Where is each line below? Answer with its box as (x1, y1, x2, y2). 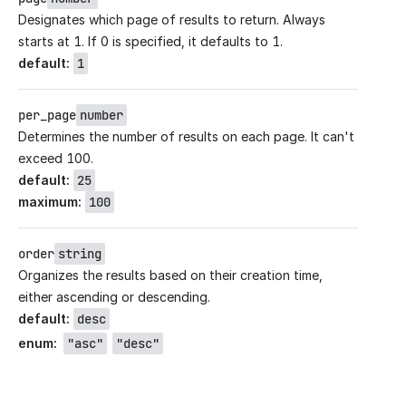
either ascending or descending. (18, 289, 210, 305)
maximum (18, 194, 78, 210)
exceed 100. (18, 150, 93, 167)
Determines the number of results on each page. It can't (18, 129, 354, 145)
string (58, 246, 101, 263)
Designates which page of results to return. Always (18, 12, 325, 28)
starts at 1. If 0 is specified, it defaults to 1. (18, 34, 283, 50)
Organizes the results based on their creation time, (18, 267, 323, 284)
